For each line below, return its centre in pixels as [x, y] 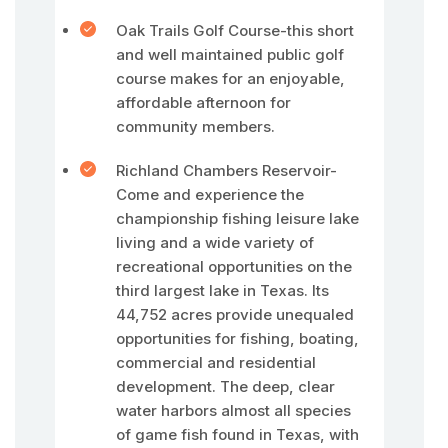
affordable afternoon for [203, 102]
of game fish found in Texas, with [237, 434]
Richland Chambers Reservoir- [226, 170]
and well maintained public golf [230, 54]
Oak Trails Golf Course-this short [235, 30]
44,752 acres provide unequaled [235, 314]
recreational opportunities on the [234, 266]
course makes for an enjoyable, [230, 78]
